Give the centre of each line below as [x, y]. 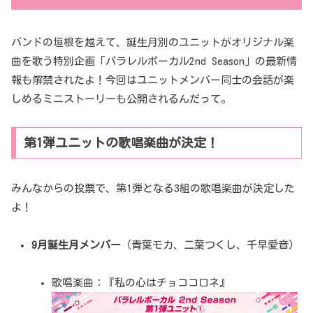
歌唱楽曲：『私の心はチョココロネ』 [141, 283]
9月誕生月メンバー [76, 245]
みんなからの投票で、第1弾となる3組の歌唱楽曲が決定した [153, 189]
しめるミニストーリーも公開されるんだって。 [121, 99]
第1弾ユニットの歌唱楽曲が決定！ [121, 143]
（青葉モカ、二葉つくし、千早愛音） [210, 245]
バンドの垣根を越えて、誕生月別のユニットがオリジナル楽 [153, 42]
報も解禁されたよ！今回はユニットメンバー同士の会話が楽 [153, 80]
